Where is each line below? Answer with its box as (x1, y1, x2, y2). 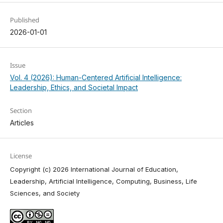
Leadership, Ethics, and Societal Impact (9, 83, 138, 92)
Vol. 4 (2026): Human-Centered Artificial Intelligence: (9, 73, 182, 82)
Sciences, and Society (9, 189, 80, 197)
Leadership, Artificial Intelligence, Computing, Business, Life (9, 177, 197, 185)
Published (9, 15, 39, 25)
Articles (9, 118, 34, 127)
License (9, 151, 32, 160)
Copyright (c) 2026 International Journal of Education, (9, 165, 178, 173)
